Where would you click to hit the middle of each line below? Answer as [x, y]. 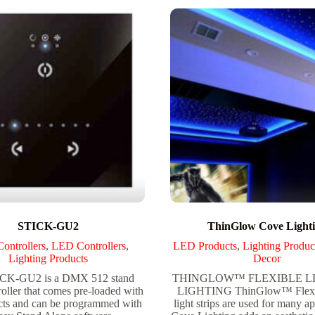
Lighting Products [48, 258]
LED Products [205, 245]
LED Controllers [89, 245]
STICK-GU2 [48, 226]
